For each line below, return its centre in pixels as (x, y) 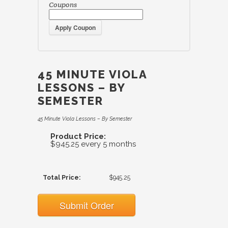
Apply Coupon (75, 27)
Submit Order (87, 205)
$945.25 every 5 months (93, 144)
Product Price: (78, 136)
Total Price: (62, 177)
